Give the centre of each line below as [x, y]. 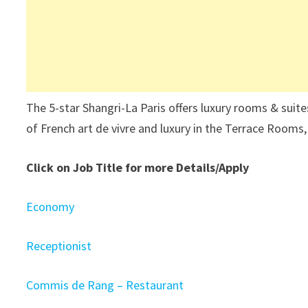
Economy [51, 207]
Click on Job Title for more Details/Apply [138, 167]
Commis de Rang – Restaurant [105, 285]
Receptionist [59, 246]
